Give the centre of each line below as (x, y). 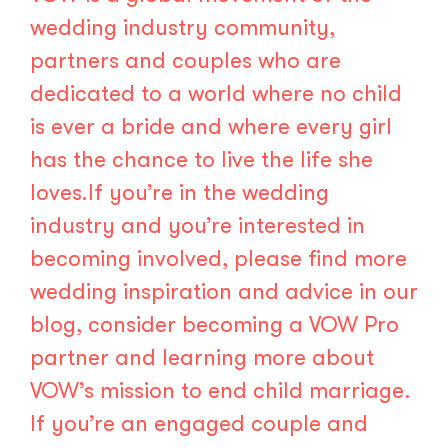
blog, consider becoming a (169, 324)
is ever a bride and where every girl (211, 126)
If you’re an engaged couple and (199, 423)
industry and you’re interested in (197, 225)
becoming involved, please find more (218, 258)
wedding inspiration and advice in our (224, 291)
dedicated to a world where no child (216, 93)
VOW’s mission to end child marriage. (220, 390)
